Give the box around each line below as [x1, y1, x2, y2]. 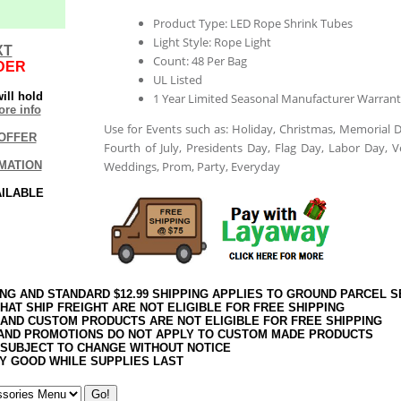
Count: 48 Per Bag [152, 52, 247, 69]
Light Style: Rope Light [152, 33, 271, 50]
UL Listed [152, 71, 202, 88]
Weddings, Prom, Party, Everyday [103, 158, 280, 175]
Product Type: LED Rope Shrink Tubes [152, 14, 353, 31]
